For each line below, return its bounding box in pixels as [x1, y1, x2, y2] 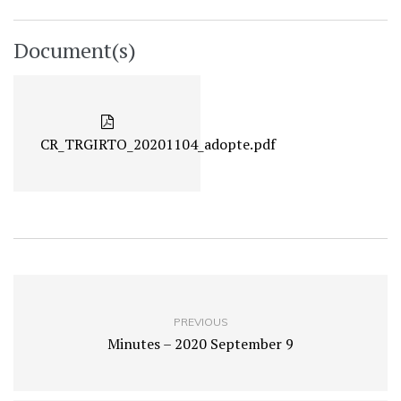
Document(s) [13, 36, 136, 65]
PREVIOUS [173, 315, 228, 329]
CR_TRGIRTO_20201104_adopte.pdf [40, 134, 276, 155]
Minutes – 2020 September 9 [107, 334, 294, 354]
